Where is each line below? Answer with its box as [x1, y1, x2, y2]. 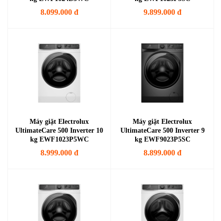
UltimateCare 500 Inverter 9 [120, 127, 205, 134]
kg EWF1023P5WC [30, 136, 89, 143]
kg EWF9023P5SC [134, 136, 190, 143]
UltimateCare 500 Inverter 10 [15, 127, 103, 134]
